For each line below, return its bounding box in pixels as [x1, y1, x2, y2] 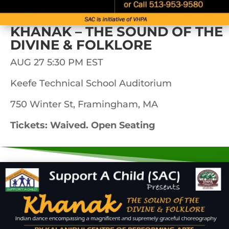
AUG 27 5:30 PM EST [10, 56, 103, 68]
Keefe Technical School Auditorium [10, 77, 172, 89]
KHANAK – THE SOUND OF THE [10, 23, 223, 40]
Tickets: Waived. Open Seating [10, 119, 155, 131]
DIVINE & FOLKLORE [10, 36, 152, 53]
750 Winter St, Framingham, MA [10, 98, 158, 110]
